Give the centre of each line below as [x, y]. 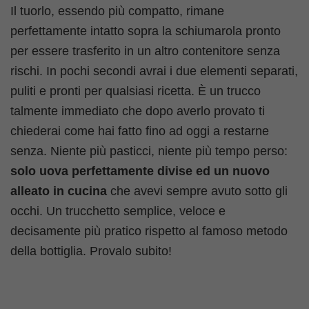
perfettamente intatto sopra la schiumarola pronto [146, 31]
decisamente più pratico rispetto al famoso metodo [149, 231]
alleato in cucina [59, 191]
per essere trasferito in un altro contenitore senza [145, 51]
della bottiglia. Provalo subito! [91, 251]
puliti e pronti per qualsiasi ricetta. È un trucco [136, 91]
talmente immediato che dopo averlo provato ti [138, 111]
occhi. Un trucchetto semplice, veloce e [118, 211]
